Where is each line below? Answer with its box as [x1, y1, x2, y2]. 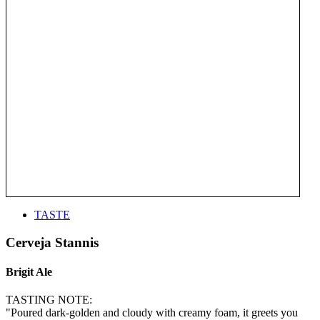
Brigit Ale [6, 265, 52, 278]
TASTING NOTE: [6, 294, 92, 306]
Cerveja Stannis [6, 234, 99, 250]
